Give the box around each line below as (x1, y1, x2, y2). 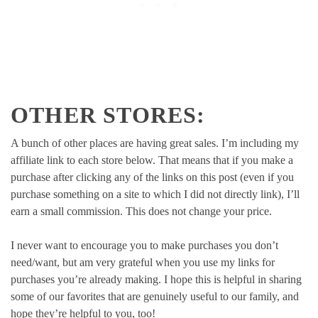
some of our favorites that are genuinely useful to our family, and (11, 290, 299, 303)
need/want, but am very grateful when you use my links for (11, 256, 275, 269)
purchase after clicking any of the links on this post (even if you (11, 171, 294, 184)
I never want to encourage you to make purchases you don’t (11, 239, 278, 252)
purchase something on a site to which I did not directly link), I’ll (11, 188, 300, 201)
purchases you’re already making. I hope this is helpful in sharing (11, 273, 302, 286)
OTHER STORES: (11, 102, 206, 128)
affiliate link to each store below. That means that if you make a (11, 154, 293, 167)
